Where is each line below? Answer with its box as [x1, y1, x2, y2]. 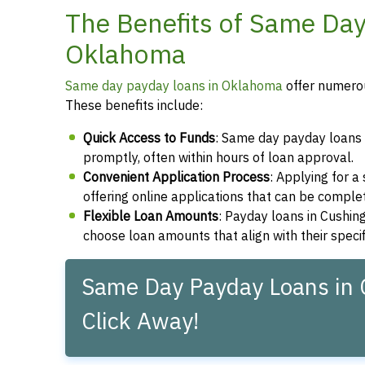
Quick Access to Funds [83, 128, 215, 148]
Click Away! [81, 304, 199, 339]
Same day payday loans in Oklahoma [65, 76, 283, 96]
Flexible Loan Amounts [83, 206, 218, 226]
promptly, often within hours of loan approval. [83, 147, 354, 168]
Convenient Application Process [83, 167, 270, 187]
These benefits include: [65, 95, 203, 116]
